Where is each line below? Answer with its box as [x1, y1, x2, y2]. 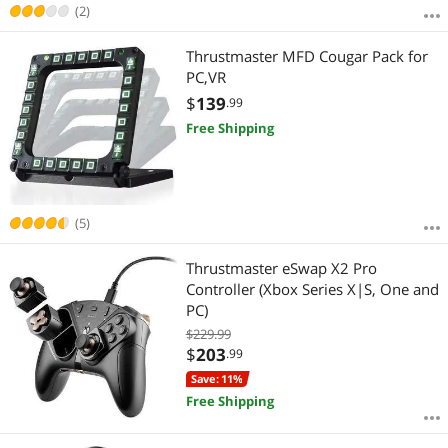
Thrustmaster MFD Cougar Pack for [185, 46, 428, 67]
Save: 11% [190, 371, 242, 387]
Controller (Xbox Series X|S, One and [185, 279, 439, 300]
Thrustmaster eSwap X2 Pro [185, 258, 377, 279]
